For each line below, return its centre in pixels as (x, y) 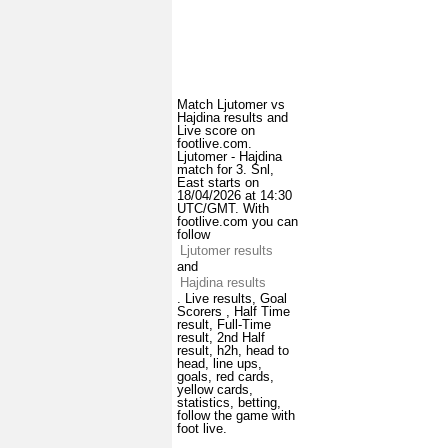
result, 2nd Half (221, 338)
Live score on (216, 131)
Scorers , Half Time (233, 312)
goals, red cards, (225, 377)
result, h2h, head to (233, 351)
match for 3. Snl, (225, 170)
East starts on (218, 183)
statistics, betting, (229, 403)
